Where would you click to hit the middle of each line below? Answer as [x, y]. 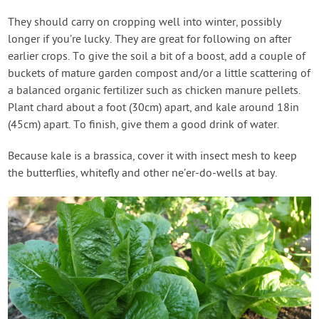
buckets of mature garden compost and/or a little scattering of [159, 74]
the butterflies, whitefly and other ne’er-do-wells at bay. [143, 174]
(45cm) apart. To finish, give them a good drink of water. [144, 126]
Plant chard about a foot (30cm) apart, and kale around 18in [154, 109]
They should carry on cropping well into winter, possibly [145, 23]
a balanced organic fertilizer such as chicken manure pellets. [155, 91]
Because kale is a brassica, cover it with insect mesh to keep [153, 157]
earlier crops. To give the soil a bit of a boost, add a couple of [157, 57]
